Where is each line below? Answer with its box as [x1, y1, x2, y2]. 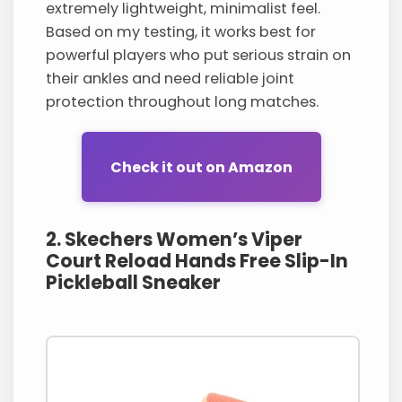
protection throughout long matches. [46, 92, 319, 113]
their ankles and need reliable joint [46, 68, 295, 90]
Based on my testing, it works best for [46, 22, 317, 43]
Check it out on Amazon [109, 156, 293, 178]
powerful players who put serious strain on [46, 45, 352, 66]
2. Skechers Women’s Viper [46, 226, 303, 253]
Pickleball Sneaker [46, 269, 222, 296]
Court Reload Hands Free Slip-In [46, 248, 349, 275]
